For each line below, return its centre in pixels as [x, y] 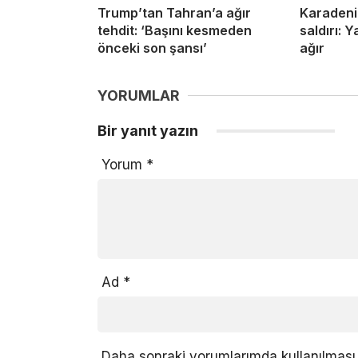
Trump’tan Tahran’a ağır [174, 12]
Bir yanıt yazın [149, 130]
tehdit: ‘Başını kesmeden [175, 30]
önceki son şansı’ [152, 48]
